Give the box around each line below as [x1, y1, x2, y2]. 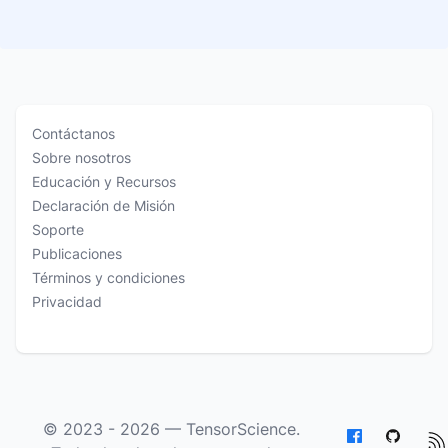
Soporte [32, 221, 84, 238]
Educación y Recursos [32, 173, 176, 190]
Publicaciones [32, 245, 122, 262]
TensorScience [186, 419, 297, 439]
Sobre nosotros [32, 149, 131, 166]
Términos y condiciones [32, 269, 185, 286]
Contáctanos [32, 125, 115, 142]
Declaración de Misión [32, 197, 175, 214]
